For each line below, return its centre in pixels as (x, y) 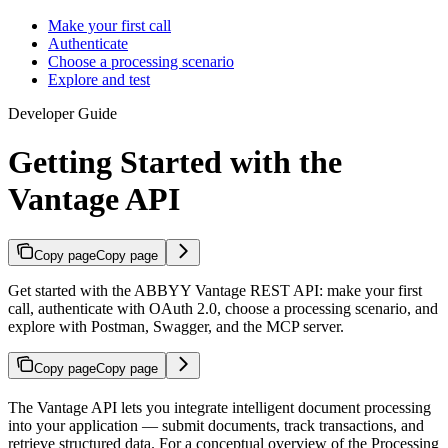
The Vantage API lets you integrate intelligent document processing (219, 408)
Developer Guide (62, 113)
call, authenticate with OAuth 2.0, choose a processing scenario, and (223, 309)
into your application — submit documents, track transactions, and (216, 426)
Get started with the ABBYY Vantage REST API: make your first (215, 291)
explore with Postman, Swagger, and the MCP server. (176, 327)
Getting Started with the (175, 161)
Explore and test (99, 79)
